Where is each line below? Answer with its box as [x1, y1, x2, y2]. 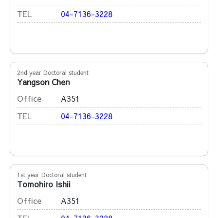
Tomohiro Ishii [17, 179, 71, 189]
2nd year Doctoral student [17, 69, 89, 76]
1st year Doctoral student [17, 171, 87, 179]
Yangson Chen [17, 76, 70, 87]
